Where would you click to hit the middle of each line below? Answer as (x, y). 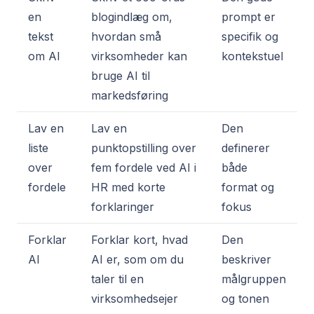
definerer (246, 148)
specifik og (250, 37)
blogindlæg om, (132, 17)
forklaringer (123, 207)
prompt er (248, 17)
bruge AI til (121, 76)
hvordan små (126, 37)
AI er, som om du (137, 260)
